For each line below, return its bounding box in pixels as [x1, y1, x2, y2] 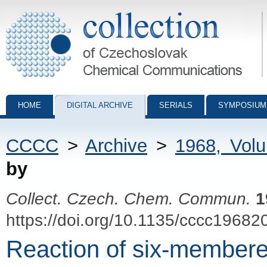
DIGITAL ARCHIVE [67, 101, 133, 110]
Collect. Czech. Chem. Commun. [6, 189, 251, 208]
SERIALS [159, 101, 193, 110]
